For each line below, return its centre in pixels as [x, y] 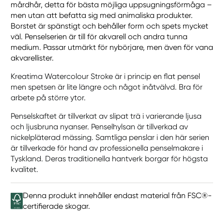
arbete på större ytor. [48, 98]
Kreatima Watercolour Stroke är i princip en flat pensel [105, 76]
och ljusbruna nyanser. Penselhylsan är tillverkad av [99, 127]
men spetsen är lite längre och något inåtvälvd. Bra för [107, 87]
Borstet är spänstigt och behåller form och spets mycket [109, 26]
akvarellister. [32, 58]
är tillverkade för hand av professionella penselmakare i [107, 148]
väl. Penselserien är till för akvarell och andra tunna [99, 37]
